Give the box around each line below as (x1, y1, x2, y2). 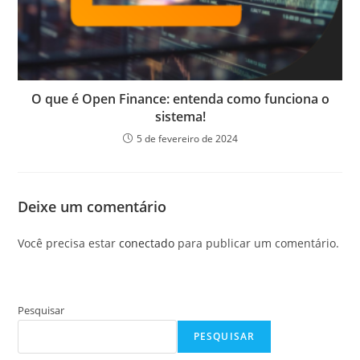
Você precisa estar (18, 235, 120, 251)
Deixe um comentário (18, 196, 167, 216)
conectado (119, 235, 175, 251)
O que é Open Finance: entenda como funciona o (31, 89, 329, 108)
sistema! (154, 107, 206, 125)
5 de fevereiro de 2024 (136, 131, 238, 145)
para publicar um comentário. (174, 235, 340, 251)
